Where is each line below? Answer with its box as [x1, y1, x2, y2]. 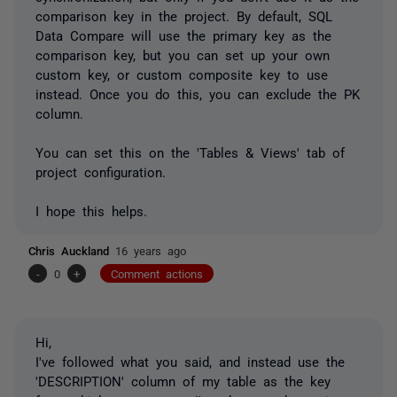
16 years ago [115, 244, 186, 256]
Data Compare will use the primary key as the [35, 27, 331, 42]
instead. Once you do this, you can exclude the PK [35, 86, 360, 100]
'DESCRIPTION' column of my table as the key [35, 373, 331, 387]
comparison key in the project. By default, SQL [35, 8, 332, 22]
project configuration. [35, 164, 166, 178]
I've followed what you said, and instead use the [35, 354, 345, 368]
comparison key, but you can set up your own [35, 47, 330, 61]
